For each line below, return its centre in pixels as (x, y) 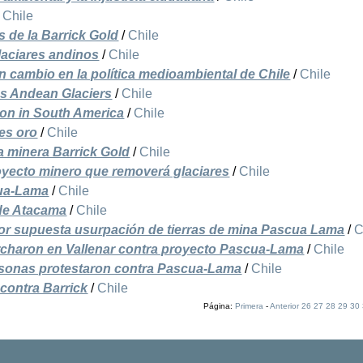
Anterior (284, 306)
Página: (219, 306)
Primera (249, 306)
